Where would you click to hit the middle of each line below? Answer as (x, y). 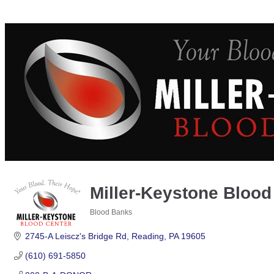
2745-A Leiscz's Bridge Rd (76, 236)
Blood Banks (111, 212)
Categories (109, 220)
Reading (147, 236)
